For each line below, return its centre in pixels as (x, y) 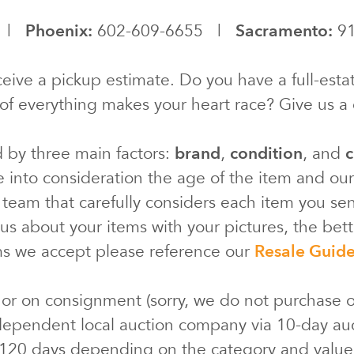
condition (266, 154)
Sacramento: (284, 32)
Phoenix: (59, 32)
